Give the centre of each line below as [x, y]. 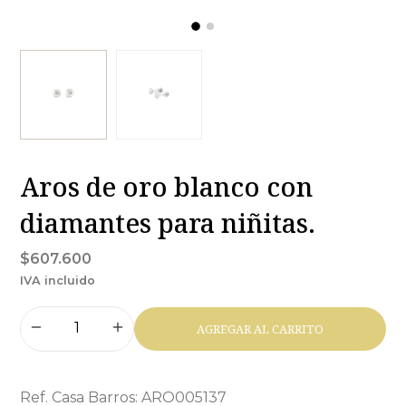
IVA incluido [58, 281]
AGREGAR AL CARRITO [260, 329]
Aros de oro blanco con [167, 187]
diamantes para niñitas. [168, 223]
